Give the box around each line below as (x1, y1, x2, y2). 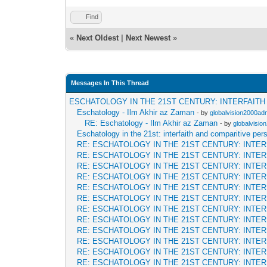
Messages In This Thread (71, 79, 150, 86)
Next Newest (126, 33, 171, 42)
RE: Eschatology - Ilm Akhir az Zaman (85, 119, 218, 128)
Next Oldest (76, 33, 119, 42)
